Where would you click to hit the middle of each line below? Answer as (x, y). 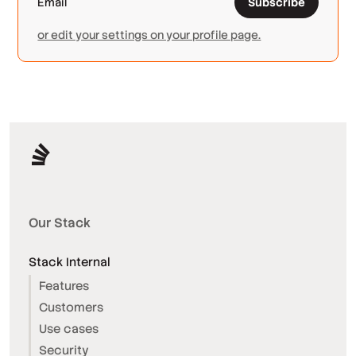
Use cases (69, 329)
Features (64, 286)
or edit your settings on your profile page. (149, 35)
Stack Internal (70, 262)
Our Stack (60, 223)
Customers (71, 307)
